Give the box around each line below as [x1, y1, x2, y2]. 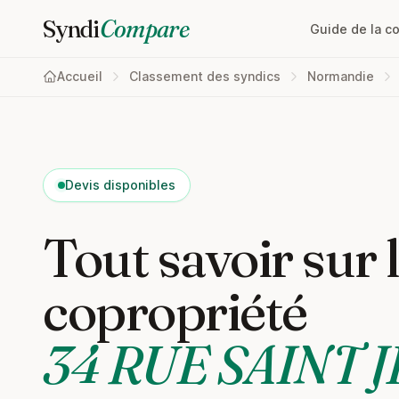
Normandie [307, 69, 374, 84]
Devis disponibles [65, 177, 175, 192]
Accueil [57, 69, 102, 84]
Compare [99, 13, 190, 44]
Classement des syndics [129, 69, 281, 84]
